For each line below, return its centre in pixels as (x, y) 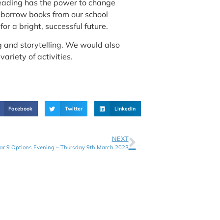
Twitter (73, 108)
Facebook (21, 108)
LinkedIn (125, 108)
